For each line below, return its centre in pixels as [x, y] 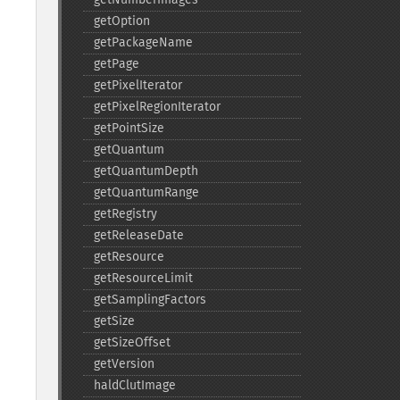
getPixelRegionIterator [157, 107]
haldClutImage [134, 385]
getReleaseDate [138, 235]
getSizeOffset [132, 342]
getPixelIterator [137, 85]
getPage [116, 64]
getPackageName [143, 42]
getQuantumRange [146, 192]
